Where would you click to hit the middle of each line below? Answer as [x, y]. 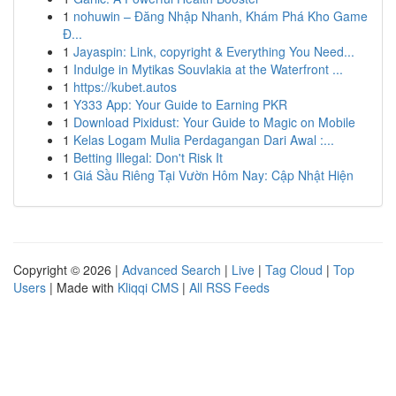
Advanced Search [171, 270]
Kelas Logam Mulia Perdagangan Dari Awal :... [204, 140]
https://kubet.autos [125, 87]
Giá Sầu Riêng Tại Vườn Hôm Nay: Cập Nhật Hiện [213, 175]
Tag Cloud [294, 270]
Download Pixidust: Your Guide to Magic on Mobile [214, 122]
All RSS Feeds [229, 287]
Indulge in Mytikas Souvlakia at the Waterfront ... [208, 69]
